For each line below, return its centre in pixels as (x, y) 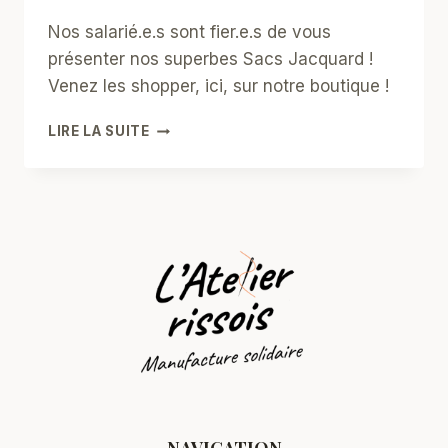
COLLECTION (197, 168)
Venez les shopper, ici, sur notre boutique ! (218, 86)
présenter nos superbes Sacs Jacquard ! (210, 59)
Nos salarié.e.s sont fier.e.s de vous (189, 32)
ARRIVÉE (179, 273)
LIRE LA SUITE (99, 131)
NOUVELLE (188, 147)
